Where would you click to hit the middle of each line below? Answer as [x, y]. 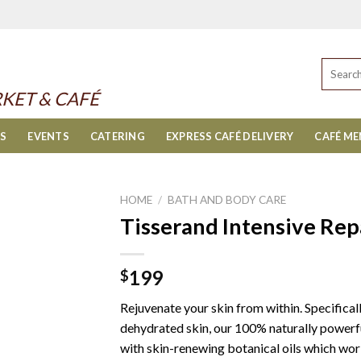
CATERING [117, 136]
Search [337, 64]
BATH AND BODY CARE [227, 200]
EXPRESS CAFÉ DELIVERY [230, 136]
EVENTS [48, 136]
